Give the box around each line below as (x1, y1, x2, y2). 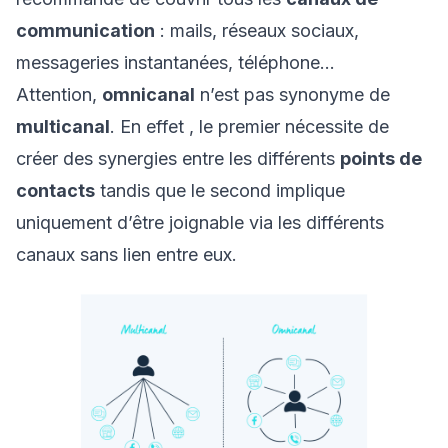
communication (16, 20, 155, 41)
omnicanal (102, 84, 195, 105)
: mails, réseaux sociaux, (155, 20, 359, 41)
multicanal (16, 116, 110, 137)
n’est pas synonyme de (195, 84, 390, 105)
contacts (16, 180, 95, 201)
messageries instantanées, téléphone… (16, 52, 340, 73)
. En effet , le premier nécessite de (110, 116, 389, 137)
